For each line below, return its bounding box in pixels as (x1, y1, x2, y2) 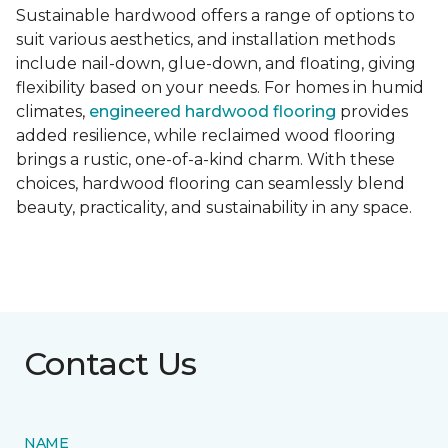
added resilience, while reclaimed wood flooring (16, 126, 396, 146)
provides (336, 102, 408, 122)
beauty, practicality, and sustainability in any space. (16, 198, 412, 218)
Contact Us (24, 344, 197, 384)
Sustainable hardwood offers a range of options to (16, 6, 415, 26)
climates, (16, 102, 89, 122)
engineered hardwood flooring (89, 102, 336, 122)
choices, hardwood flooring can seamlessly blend (16, 174, 405, 194)
